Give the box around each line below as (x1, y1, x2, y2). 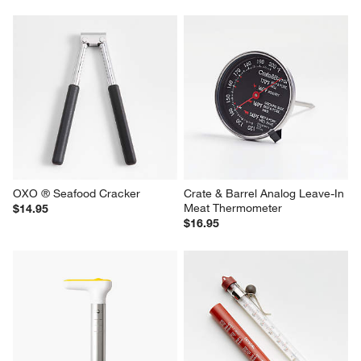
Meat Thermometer (184, 200, 282, 215)
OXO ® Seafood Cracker (13, 185, 141, 201)
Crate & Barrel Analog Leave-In (184, 185, 347, 201)
